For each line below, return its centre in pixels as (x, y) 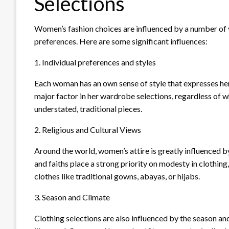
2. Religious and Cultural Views (88, 129)
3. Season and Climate (72, 197)
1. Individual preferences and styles (95, 62)
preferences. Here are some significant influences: (121, 41)
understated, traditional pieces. (88, 108)
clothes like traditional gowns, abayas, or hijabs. (117, 176)
